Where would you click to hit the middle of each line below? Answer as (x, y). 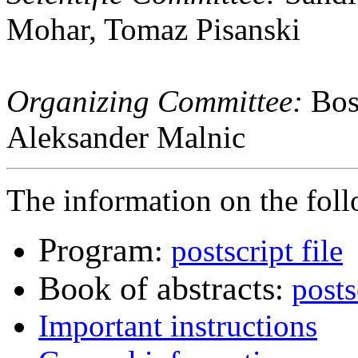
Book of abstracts (157, 288)
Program (96, 250)
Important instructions (178, 325)
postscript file (257, 250)
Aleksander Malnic (126, 137)
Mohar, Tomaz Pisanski (153, 29)
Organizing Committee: (155, 101)
